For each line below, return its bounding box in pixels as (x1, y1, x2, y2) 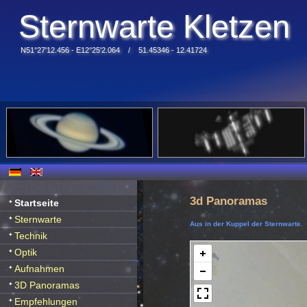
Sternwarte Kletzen (18, 8, 290, 45)
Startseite (14, 197, 59, 208)
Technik (14, 230, 47, 241)
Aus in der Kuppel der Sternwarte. (189, 220, 303, 228)
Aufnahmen (14, 263, 64, 274)
